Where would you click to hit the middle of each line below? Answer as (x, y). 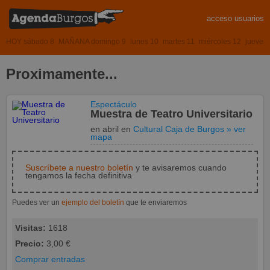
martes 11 (179, 41)
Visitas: (30, 228)
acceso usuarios (235, 18)
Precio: (30, 243)
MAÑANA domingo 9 (92, 41)
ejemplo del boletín (93, 202)
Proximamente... (62, 74)
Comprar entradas (50, 259)
